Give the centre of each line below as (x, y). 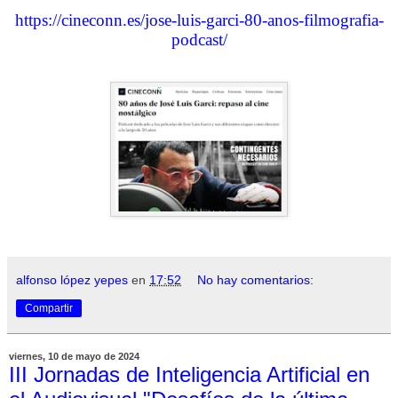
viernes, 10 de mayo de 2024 (74, 357)
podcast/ (199, 39)
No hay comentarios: (256, 279)
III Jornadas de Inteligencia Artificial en (189, 374)
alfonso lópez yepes (72, 279)
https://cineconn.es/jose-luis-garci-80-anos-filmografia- (199, 20)
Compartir (49, 308)
